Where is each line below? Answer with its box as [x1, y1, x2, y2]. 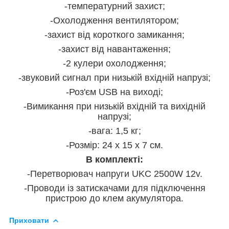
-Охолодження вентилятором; [50, 15, 179, 26]
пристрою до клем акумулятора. [45, 193, 184, 203]
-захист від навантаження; [58, 43, 171, 54]
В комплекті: [86, 154, 143, 165]
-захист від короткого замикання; [44, 29, 185, 40]
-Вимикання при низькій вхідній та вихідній [24, 101, 205, 111]
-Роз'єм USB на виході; [66, 86, 163, 97]
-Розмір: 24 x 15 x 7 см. [66, 140, 163, 150]
